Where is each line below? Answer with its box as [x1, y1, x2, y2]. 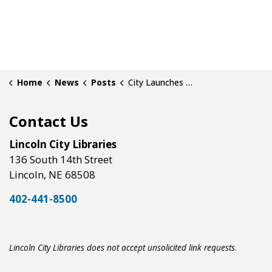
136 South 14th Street [9, 152, 112, 167]
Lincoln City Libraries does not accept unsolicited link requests [9, 242, 235, 254]
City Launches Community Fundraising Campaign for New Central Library [127, 76, 186, 88]
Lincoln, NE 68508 [9, 168, 95, 182]
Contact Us [9, 110, 88, 131]
